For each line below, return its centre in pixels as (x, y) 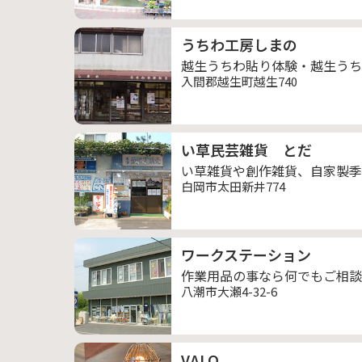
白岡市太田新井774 (233, 186)
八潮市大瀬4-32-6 (229, 291)
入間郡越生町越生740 (239, 81)
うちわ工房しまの (239, 44)
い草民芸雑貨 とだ (246, 149)
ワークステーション (246, 255)
